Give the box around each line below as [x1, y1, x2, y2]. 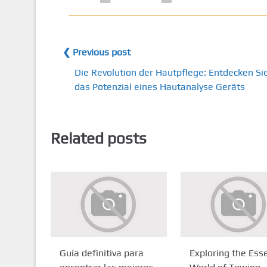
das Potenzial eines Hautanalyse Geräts [74, 80, 245, 92]
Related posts [50, 129, 147, 148]
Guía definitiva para [59, 247, 144, 259]
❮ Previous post [62, 46, 131, 58]
